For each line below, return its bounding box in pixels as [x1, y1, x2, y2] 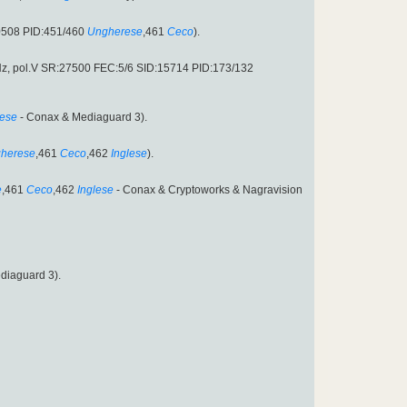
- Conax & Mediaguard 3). [17, 111, 147, 124]
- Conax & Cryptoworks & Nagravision [114, 184, 303, 197]
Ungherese [87, 25, 143, 39]
